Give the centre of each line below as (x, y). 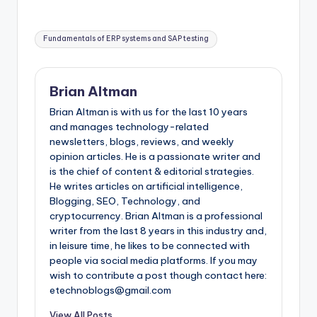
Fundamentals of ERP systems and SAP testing (126, 39)
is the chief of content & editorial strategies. (152, 172)
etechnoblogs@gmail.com (110, 290)
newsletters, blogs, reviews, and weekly (142, 142)
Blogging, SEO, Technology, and (125, 201)
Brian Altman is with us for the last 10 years (149, 112)
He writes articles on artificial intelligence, (146, 186)
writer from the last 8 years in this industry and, (158, 231)
